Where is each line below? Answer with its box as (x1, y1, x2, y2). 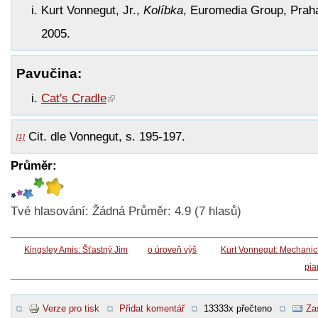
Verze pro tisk (43, 302, 99, 314)
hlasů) (205, 204, 241, 218)
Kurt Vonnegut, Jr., (41, 3, 143, 17)
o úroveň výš (148, 244, 197, 255)
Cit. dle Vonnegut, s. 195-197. (25, 129, 185, 143)
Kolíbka (143, 3, 183, 17)
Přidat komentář (119, 302, 185, 314)
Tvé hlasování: (11, 204, 92, 218)
